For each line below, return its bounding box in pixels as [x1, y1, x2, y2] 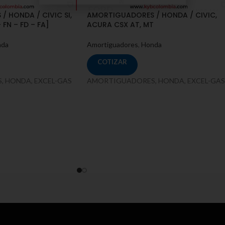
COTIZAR [97, 57, 127, 66]
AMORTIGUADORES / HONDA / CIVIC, [87, 10, 217, 20]
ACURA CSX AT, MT [87, 19, 154, 30]
